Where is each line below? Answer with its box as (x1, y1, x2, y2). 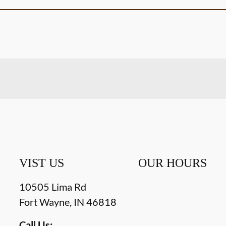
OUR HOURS (138, 156, 207, 169)
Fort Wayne (19, 195, 70, 208)
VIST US (19, 156, 65, 169)
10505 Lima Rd (19, 180, 87, 193)
